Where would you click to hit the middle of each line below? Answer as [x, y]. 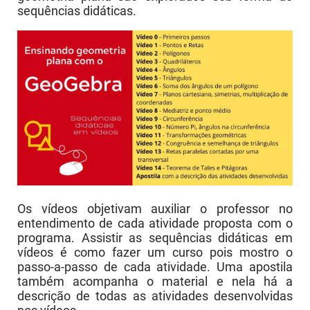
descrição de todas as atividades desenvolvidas [155, 295]
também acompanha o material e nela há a [155, 281]
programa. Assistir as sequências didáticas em [155, 237]
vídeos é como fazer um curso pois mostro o [155, 252]
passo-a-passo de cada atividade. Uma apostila [155, 266]
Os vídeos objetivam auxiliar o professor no [155, 208]
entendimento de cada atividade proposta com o [155, 223]
